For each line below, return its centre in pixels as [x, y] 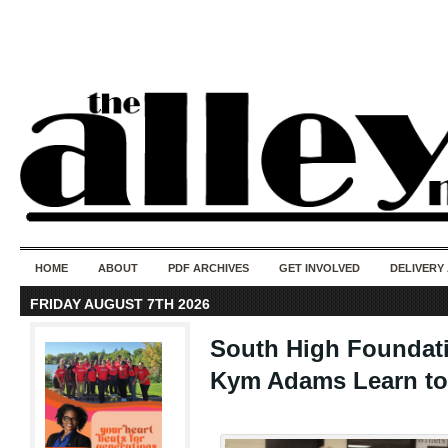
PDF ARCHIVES [208, 268]
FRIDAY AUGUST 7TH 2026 [120, 304]
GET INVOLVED [319, 268]
